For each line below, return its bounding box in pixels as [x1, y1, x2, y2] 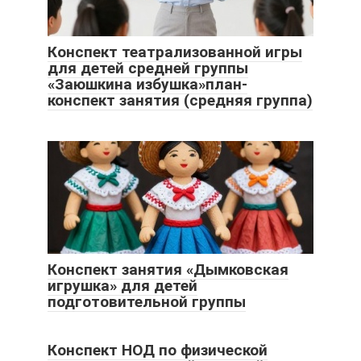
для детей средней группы [48, 59, 248, 78]
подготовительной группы [48, 293, 246, 312]
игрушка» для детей [48, 276, 197, 296]
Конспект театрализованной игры [48, 43, 302, 62]
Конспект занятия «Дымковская [48, 260, 288, 280]
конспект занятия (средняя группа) [48, 91, 313, 110]
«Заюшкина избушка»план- [48, 75, 247, 94]
